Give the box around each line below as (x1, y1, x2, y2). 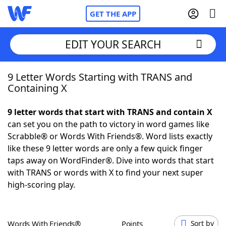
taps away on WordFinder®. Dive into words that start (8, 155, 214, 166)
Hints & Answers (105, 181, 168, 192)
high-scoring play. (8, 179, 75, 190)
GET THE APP (90, 9, 136, 19)
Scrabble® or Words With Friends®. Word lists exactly (8, 131, 212, 142)
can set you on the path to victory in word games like (8, 119, 209, 130)
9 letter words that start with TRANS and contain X (8, 106, 212, 118)
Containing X (8, 81, 67, 95)
